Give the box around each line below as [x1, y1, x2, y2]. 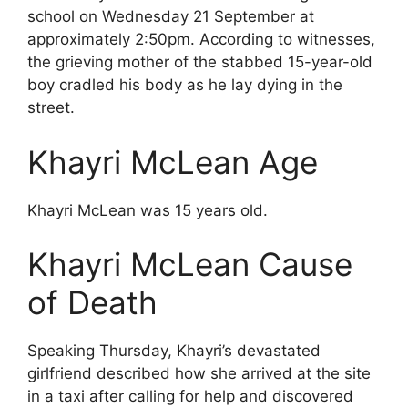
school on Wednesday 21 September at [27, 7, 314, 25]
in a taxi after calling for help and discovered [27, 387, 353, 405]
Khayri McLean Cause [27, 245, 352, 283]
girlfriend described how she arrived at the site [27, 364, 371, 382]
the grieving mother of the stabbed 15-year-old [27, 53, 372, 71]
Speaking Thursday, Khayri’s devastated [27, 342, 321, 360]
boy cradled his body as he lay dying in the [27, 76, 342, 94]
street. [27, 98, 75, 117]
